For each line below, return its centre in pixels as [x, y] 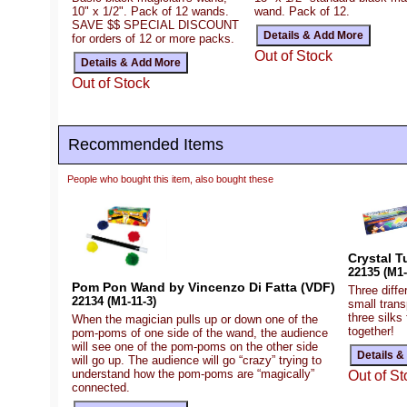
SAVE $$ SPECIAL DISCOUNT [155, 25]
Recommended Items [146, 144]
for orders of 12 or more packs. [153, 38]
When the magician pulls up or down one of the [195, 320]
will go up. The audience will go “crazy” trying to [197, 361]
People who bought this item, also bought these [170, 179]
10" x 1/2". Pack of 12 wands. [150, 11]
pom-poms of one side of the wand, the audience [200, 333]
